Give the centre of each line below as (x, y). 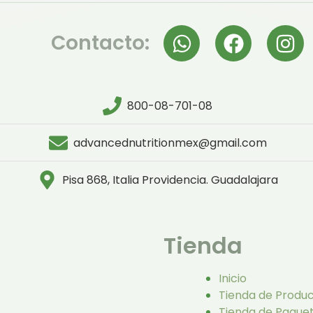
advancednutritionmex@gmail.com (170, 143)
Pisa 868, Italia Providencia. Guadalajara (170, 180)
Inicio (233, 279)
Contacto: (100, 43)
